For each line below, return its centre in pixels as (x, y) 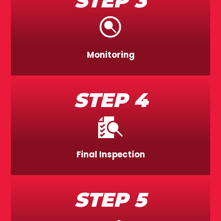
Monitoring (110, 55)
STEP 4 (110, 100)
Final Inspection (110, 155)
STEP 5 (110, 200)
